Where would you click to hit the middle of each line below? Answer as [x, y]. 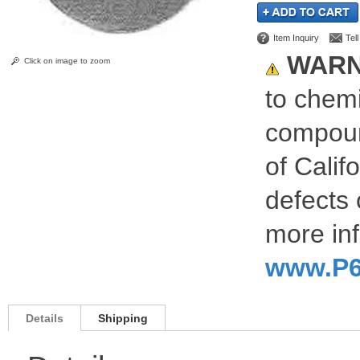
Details [45, 318]
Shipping [123, 318]
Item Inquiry [296, 38]
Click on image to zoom [67, 61]
